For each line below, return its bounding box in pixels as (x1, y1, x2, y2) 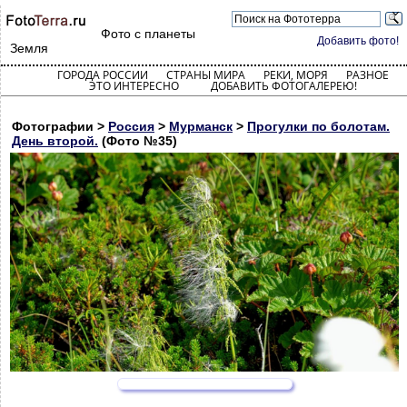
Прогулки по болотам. (247, 119, 390, 134)
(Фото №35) (98, 134, 177, 148)
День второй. (12, 134, 98, 148)
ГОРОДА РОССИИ (56, 67, 148, 83)
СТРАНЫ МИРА (165, 67, 245, 83)
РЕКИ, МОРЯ (263, 67, 328, 83)
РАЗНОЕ (345, 67, 389, 83)
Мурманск (169, 119, 233, 134)
